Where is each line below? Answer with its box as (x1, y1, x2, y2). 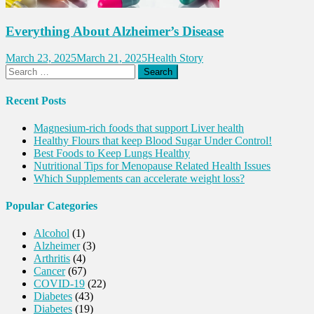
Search (5, 64, 35, 76)
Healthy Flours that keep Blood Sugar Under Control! (34, 134, 272, 146)
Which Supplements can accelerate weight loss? (34, 172, 245, 184)
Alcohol (34, 227, 69, 240)
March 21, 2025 (76, 52, 147, 64)
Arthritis (34, 252, 70, 265)
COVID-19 (34, 278, 85, 290)
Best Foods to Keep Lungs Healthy (34, 146, 190, 159)
